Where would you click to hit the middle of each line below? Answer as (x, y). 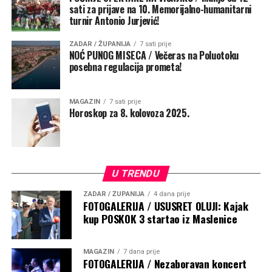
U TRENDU (136, 173)
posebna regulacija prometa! (125, 66)
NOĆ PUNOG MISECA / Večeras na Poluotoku (154, 55)
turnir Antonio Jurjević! (115, 20)
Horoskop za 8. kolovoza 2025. (129, 113)
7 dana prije (141, 251)
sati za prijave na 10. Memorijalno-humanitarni (160, 9)
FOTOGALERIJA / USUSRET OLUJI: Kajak (165, 206)
